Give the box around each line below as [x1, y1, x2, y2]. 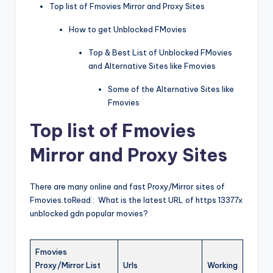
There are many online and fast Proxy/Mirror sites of [30, 182, 225, 192]
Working [207, 260, 238, 271]
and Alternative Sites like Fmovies [88, 61, 216, 71]
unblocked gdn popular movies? [30, 208, 152, 219]
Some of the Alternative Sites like [108, 84, 234, 94]
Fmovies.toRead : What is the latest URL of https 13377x [30, 195, 243, 205]
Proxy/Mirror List [35, 260, 101, 271]
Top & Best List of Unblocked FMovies [88, 48, 232, 58]
